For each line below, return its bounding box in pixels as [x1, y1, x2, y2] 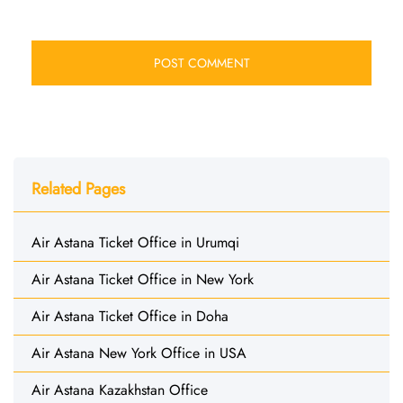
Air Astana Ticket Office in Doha [31, 305, 228, 327]
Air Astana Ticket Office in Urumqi [31, 231, 239, 253]
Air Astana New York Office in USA [31, 342, 246, 363]
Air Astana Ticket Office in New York [31, 268, 254, 290]
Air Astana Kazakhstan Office [31, 379, 208, 400]
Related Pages [31, 176, 125, 201]
